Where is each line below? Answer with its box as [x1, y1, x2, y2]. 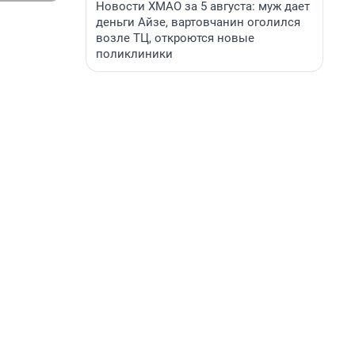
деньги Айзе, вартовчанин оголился [96, 15, 300, 29]
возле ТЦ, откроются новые [96, 31, 254, 45]
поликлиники [96, 47, 173, 61]
